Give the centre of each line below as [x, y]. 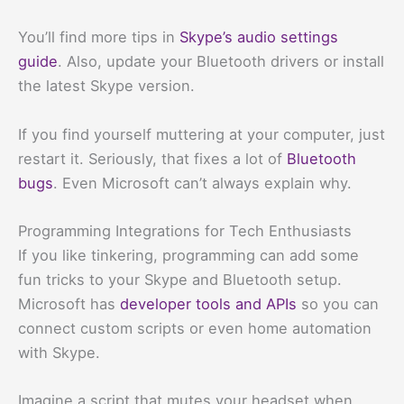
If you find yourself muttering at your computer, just [202, 134]
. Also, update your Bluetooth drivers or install [221, 62]
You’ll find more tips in [99, 37]
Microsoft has [69, 303]
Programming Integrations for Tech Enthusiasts [185, 230]
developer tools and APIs [208, 303]
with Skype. [59, 352]
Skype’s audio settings [259, 37]
